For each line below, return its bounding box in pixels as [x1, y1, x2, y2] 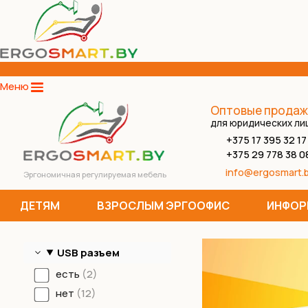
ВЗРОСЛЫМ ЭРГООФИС [96, 197, 232, 213]
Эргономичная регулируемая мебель [23, 168, 166, 179]
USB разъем [57, 245, 120, 260]
